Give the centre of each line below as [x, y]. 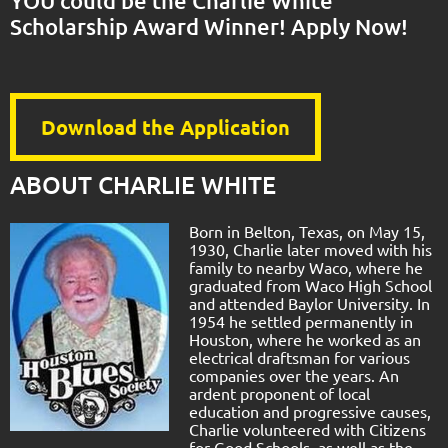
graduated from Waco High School [310, 284]
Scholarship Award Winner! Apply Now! [209, 27]
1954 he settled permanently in [301, 320]
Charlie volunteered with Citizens [307, 428]
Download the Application [165, 127]
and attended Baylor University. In [309, 302]
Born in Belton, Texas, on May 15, [307, 230]
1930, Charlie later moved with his [310, 248]
